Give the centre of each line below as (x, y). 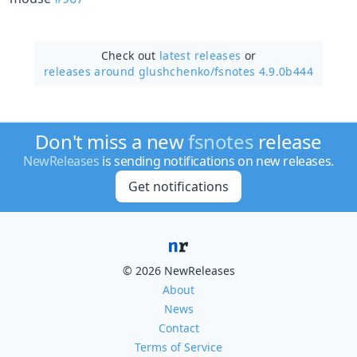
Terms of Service (178, 347)
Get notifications (178, 186)
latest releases (200, 55)
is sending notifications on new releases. (216, 161)
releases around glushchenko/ (129, 71)
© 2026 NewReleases (178, 271)
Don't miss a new (112, 141)
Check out (130, 55)
